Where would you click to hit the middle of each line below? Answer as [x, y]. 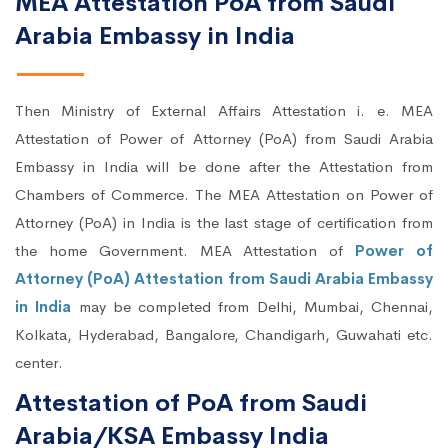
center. [39, 363]
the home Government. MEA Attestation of [185, 251]
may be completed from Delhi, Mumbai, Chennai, [252, 307]
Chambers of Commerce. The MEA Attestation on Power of [224, 195]
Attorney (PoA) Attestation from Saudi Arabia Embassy [224, 279]
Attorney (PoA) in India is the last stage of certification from [224, 223]
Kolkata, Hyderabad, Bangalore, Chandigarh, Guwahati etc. [224, 335]
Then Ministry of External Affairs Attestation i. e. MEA [224, 111]
